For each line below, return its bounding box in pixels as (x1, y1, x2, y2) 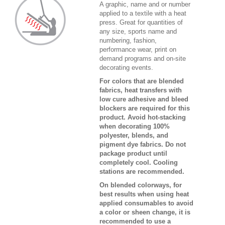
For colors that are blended (99, 77, 184, 85)
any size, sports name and (99, 27, 177, 35)
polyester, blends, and (99, 131, 168, 139)
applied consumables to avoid (99, 199, 193, 207)
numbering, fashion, (99, 36, 157, 44)
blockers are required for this (99, 104, 190, 112)
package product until (99, 149, 167, 157)
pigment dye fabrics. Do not (99, 140, 186, 148)
